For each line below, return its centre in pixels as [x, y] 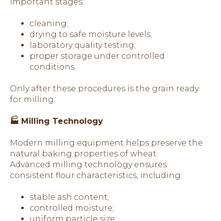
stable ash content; [69, 197]
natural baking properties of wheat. [84, 153]
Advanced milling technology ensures [88, 164]
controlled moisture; [72, 208]
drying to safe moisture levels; [91, 34]
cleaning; [49, 23]
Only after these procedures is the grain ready [104, 88]
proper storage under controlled [97, 56]
